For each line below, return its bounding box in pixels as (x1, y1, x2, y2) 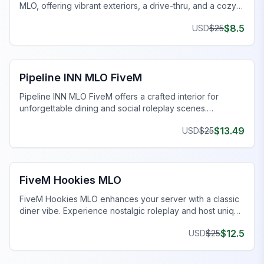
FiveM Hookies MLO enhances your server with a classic (19, 193, 239, 204)
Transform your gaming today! (19, 114, 136, 125)
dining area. (19, 12, 65, 22)
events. (19, 217, 48, 227)
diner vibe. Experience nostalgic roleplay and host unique (19, 205, 244, 216)
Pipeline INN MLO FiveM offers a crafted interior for (19, 91, 219, 101)
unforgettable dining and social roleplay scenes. (19, 103, 207, 113)
